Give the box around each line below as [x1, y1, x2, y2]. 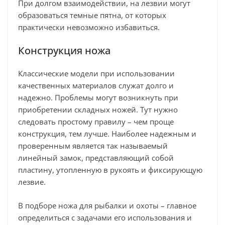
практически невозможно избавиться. [18, 22, 160, 32]
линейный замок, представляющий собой [18, 153, 174, 163]
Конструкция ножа [18, 44, 110, 58]
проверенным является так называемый [18, 141, 168, 151]
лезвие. [18, 177, 46, 187]
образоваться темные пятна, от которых [18, 10, 166, 20]
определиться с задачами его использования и [18, 212, 192, 222]
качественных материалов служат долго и [18, 80, 174, 91]
